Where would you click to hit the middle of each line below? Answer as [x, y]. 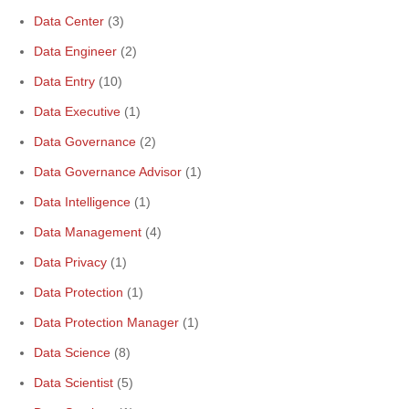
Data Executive [77, 111]
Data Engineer [75, 51]
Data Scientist [73, 383]
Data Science [72, 352]
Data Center [69, 21]
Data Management [88, 232]
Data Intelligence [82, 202]
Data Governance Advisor [108, 172]
